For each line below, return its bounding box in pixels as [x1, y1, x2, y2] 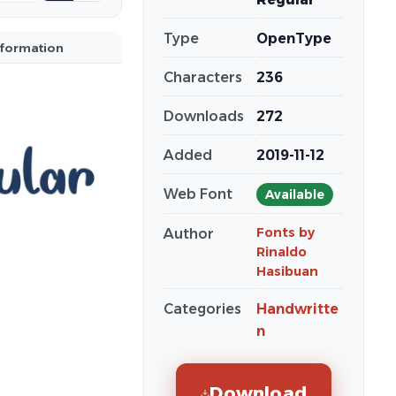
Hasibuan [256, 263, 318, 279]
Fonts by [256, 225, 315, 240]
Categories [164, 301, 241, 317]
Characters [164, 69, 242, 86]
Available [265, 187, 324, 202]
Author [164, 225, 214, 242]
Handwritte [256, 301, 339, 317]
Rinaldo [256, 244, 307, 260]
